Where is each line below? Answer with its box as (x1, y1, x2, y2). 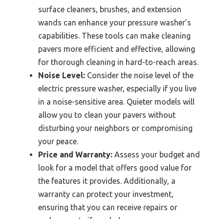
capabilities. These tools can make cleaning (38, 31, 191, 41)
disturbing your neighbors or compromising (38, 124, 193, 133)
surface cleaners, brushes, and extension (38, 5, 181, 14)
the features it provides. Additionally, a (38, 176, 175, 186)
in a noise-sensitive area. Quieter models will (38, 97, 195, 107)
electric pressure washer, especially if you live (38, 84, 197, 93)
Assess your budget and (112, 150, 200, 159)
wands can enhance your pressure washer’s (38, 18, 191, 27)
